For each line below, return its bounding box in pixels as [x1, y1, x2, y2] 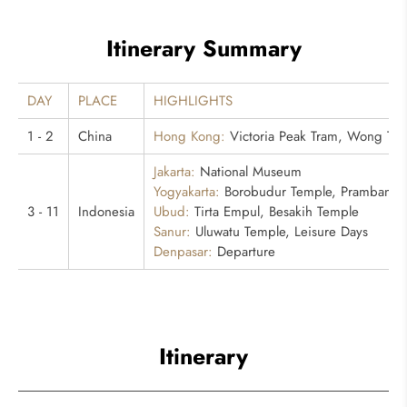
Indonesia [78, 202, 134, 222]
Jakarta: [154, 162, 195, 182]
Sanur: [154, 222, 191, 242]
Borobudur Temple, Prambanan [220, 182, 405, 202]
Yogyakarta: [154, 182, 220, 202]
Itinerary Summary [105, 33, 302, 65]
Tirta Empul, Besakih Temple [190, 202, 359, 222]
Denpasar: [154, 242, 213, 262]
